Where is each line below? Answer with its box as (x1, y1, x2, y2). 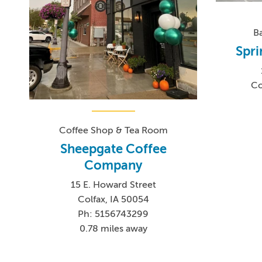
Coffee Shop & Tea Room (58, 125, 168, 136)
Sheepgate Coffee (60, 141, 167, 156)
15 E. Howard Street (70, 179, 156, 190)
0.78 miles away (79, 223, 147, 234)
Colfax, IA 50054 (77, 194, 149, 205)
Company (84, 157, 143, 173)
